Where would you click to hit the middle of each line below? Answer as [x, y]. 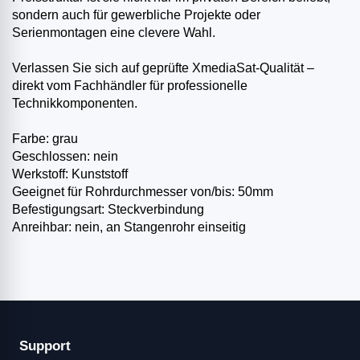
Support [45, 346]
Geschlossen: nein [65, 157]
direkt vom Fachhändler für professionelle [130, 86]
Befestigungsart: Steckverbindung [108, 210]
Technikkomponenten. [75, 104]
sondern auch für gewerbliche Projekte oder [136, 15]
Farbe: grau [45, 139]
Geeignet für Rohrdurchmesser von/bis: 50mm [143, 192]
